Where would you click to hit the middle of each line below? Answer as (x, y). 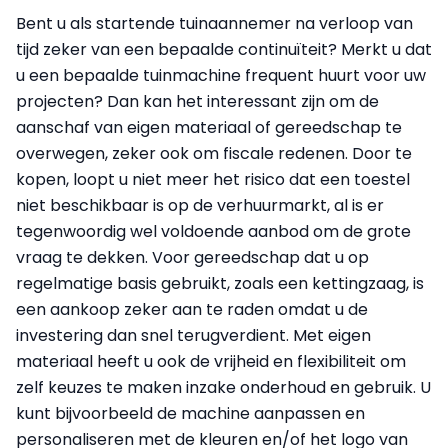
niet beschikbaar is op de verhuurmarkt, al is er (200, 205)
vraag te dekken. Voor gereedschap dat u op (192, 257)
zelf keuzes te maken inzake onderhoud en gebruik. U (223, 387)
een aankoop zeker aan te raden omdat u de (192, 309)
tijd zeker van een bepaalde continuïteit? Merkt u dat (224, 49)
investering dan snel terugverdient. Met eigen (193, 335)
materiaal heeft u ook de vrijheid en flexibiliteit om (211, 361)
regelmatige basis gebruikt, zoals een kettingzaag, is (220, 283)
